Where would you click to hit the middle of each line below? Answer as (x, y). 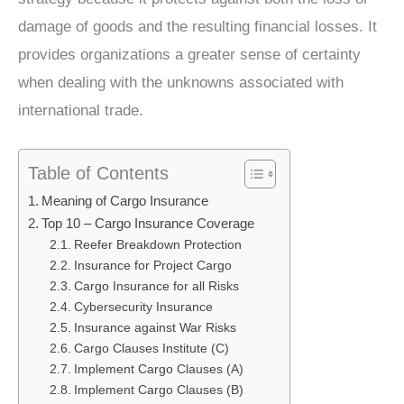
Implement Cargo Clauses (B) (158, 390)
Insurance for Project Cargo (152, 266)
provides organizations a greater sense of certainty (189, 54)
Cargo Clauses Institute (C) (151, 349)
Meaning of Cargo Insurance (125, 201)
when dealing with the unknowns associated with (181, 82)
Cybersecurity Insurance (143, 308)
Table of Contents (98, 174)
